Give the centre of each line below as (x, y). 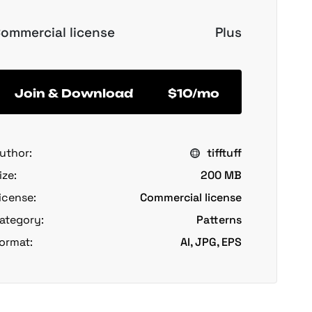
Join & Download (74, 93)
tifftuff (224, 153)
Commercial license (191, 197)
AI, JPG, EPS (211, 242)
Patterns (219, 220)
